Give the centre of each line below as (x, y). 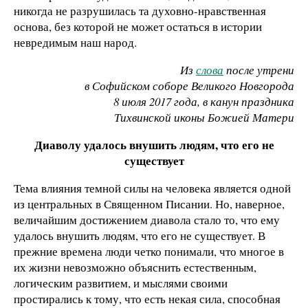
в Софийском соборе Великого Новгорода (189, 86)
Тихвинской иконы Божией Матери (204, 118)
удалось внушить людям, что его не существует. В (140, 235)
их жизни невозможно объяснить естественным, (135, 267)
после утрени (259, 70)
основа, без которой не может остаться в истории (138, 27)
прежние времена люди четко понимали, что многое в (149, 251)
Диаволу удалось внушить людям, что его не (154, 144)
